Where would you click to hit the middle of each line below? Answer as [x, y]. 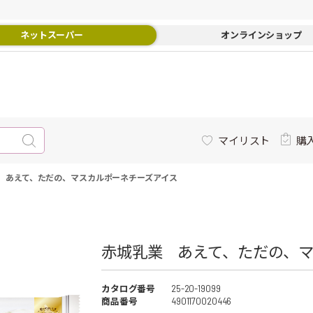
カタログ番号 [129, 289]
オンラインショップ [261, 35]
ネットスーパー [52, 35]
